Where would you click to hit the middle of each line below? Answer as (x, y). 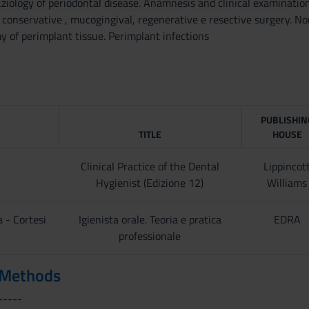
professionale (150, 236)
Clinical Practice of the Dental (150, 166)
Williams (287, 183)
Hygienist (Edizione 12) (150, 183)
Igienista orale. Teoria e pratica (150, 219)
